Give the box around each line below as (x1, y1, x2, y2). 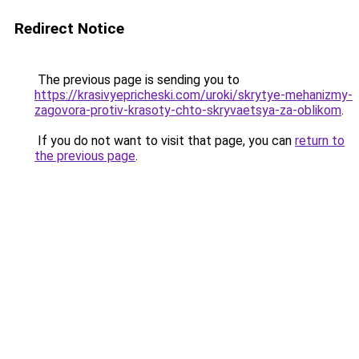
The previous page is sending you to (34, 72, 240, 87)
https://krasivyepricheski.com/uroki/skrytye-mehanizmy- (34, 87, 353, 103)
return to (295, 133, 345, 148)
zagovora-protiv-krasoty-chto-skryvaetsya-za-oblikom (34, 103, 341, 118)
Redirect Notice (14, 19, 124, 38)
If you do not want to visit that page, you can (34, 133, 295, 148)
